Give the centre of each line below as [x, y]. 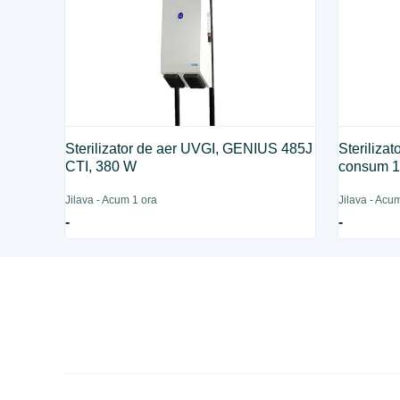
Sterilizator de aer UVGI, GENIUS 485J [189, 149]
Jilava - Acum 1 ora [112, 200]
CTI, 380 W [101, 167]
